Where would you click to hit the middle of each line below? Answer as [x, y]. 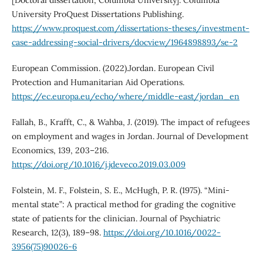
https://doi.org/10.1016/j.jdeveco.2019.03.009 [98, 164]
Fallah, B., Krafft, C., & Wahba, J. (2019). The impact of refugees [130, 122]
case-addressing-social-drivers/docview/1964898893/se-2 [124, 42]
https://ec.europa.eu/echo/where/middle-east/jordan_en [125, 96]
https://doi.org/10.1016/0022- [162, 232]
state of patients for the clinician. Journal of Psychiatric [116, 218]
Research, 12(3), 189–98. [57, 232]
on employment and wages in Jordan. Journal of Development [130, 136]
